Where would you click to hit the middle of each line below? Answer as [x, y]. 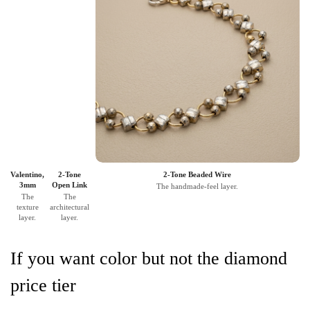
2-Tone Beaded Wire [198, 175]
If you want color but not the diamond [149, 259]
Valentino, [27, 175]
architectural [70, 207]
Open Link [70, 185]
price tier [43, 286]
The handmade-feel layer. [198, 186]
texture [27, 207]
